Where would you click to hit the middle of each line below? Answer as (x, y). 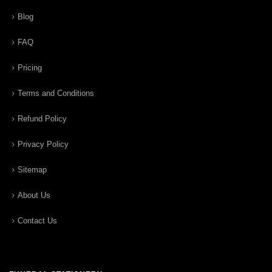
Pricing (30, 67)
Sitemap (32, 169)
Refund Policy (42, 118)
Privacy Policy (43, 144)
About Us (34, 195)
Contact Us (37, 220)
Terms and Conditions (56, 93)
